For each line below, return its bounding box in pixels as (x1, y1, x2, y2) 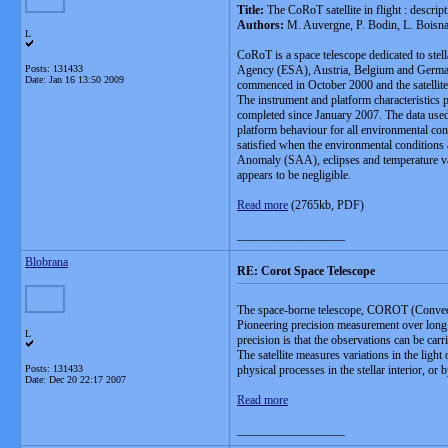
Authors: (237, 18, 284, 32)
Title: (237, 3, 264, 17)
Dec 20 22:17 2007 (49, 374, 126, 385)
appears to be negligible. (237, 168, 351, 182)
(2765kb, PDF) (288, 198, 364, 212)
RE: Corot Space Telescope (237, 264, 375, 278)
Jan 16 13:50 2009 (49, 74, 124, 85)
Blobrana (25, 255, 68, 269)
